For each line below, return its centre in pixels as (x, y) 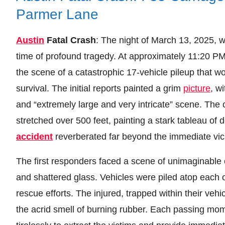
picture (197, 88)
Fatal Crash (70, 40)
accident (34, 136)
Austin (30, 40)
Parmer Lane (57, 14)
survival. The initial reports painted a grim (100, 88)
